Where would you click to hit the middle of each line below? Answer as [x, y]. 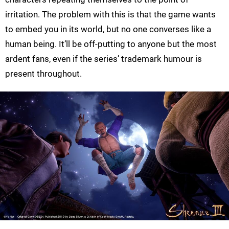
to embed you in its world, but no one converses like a [108, 29]
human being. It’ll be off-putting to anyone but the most [111, 44]
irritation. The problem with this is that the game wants [110, 15]
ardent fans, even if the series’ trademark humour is [104, 59]
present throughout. [43, 74]
